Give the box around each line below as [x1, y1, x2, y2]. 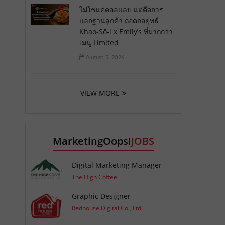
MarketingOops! [52, 134, 131, 148]
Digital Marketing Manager [72, 160, 162, 170]
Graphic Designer [72, 191, 131, 201]
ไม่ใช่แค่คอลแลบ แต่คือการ [79, 4, 163, 14]
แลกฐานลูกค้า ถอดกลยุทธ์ [79, 15, 159, 25]
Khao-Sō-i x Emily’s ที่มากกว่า [79, 26, 173, 36]
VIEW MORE [80, 88, 120, 98]
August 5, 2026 [84, 54, 124, 60]
